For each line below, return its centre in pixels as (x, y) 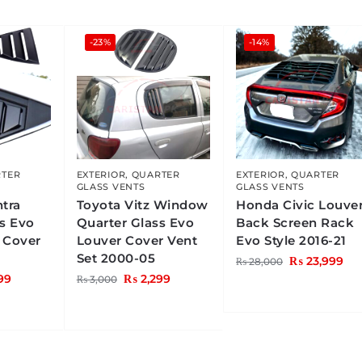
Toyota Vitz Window (142, 205)
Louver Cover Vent (137, 241)
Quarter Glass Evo (135, 223)
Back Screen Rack (295, 223)
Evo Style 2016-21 (291, 241)
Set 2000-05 (116, 259)
